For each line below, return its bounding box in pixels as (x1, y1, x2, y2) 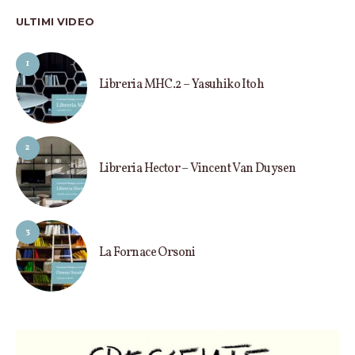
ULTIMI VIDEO (16, 14, 94, 28)
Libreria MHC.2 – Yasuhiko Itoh (99, 75, 264, 94)
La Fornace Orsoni (99, 243, 196, 261)
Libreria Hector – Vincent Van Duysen (99, 159, 296, 177)
